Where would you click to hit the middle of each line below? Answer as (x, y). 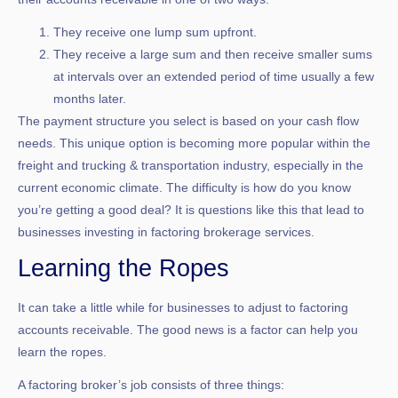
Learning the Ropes (123, 268)
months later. (90, 98)
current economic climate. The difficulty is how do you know (184, 187)
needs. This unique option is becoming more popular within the (194, 143)
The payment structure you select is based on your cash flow (188, 120)
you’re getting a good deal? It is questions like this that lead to (191, 209)
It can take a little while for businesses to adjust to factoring (183, 307)
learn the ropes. (62, 351)
